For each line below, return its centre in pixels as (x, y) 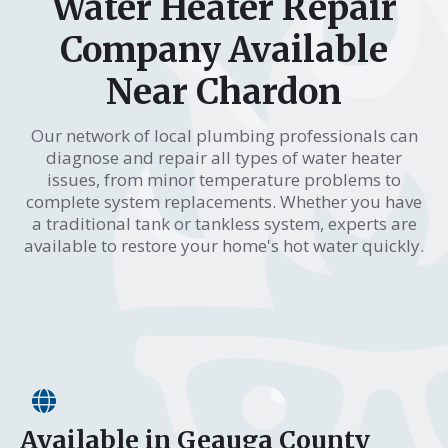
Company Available (224, 49)
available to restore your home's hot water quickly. (224, 245)
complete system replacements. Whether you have (224, 201)
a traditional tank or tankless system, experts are (224, 223)
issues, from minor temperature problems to (224, 179)
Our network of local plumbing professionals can (224, 135)
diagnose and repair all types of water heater (224, 157)
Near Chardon (224, 91)
